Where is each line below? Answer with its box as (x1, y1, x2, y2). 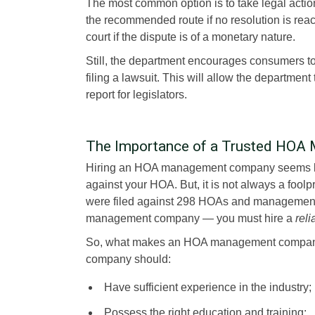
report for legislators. (86, 88, 187, 101)
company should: (86, 252, 171, 265)
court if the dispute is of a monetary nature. (86, 30, 295, 43)
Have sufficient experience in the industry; (104, 281, 311, 293)
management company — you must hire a (86, 212, 295, 224)
